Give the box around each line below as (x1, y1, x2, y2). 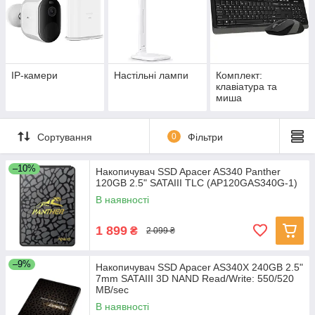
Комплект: (216, 70, 263, 82)
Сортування (37, 131, 92, 143)
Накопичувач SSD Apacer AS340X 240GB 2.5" (96, 262, 303, 274)
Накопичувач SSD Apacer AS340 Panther (96, 166, 281, 178)
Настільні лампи (113, 70, 188, 82)
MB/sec (96, 284, 129, 296)
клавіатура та (216, 81, 278, 93)
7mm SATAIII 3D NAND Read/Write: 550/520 (96, 273, 294, 285)
